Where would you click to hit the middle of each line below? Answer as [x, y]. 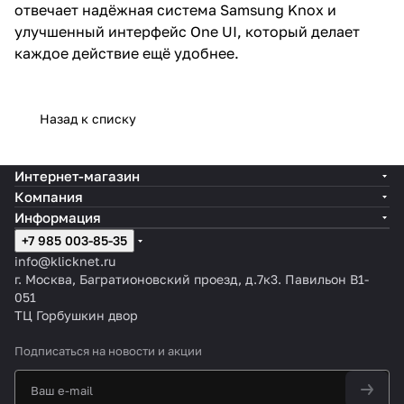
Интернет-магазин [77, 176]
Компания [49, 197]
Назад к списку [88, 118]
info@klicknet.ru [65, 261]
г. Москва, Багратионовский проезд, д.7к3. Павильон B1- [192, 279]
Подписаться [53, 351]
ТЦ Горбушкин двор [76, 315]
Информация [58, 217]
